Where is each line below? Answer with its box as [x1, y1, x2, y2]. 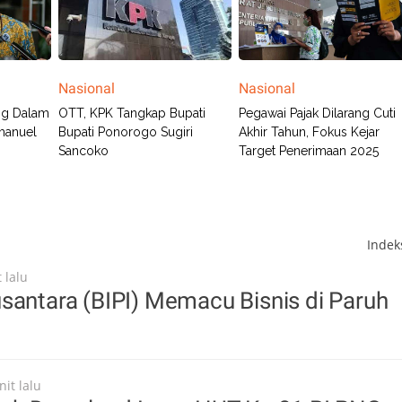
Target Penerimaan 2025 [239, 144, 380, 159]
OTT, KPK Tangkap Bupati [57, 106, 205, 121]
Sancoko [57, 144, 109, 159]
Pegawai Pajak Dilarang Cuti [239, 106, 397, 121]
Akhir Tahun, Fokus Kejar [239, 125, 380, 140]
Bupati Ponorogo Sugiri [57, 125, 193, 140]
